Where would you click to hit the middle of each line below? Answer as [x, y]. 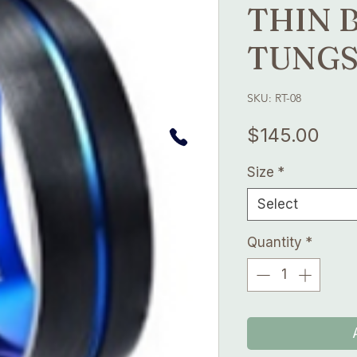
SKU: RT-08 [274, 98]
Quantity [275, 243]
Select [278, 204]
